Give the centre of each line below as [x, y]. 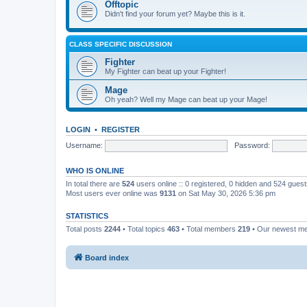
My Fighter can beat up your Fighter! [165, 71]
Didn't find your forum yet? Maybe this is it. [175, 14]
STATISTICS [87, 216]
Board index [107, 257]
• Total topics [144, 229]
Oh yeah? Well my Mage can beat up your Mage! [186, 99]
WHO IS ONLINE [95, 171]
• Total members [209, 229]
